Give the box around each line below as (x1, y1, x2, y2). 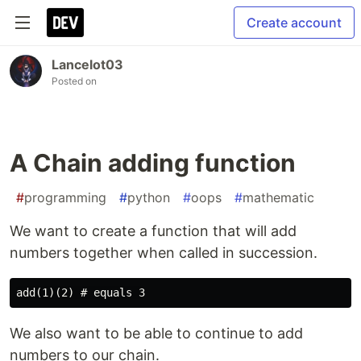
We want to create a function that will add (10, 222, 297, 239)
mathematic (243, 189, 314, 205)
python (127, 189, 170, 205)
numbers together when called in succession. (10, 244, 317, 261)
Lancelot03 (52, 56, 123, 73)
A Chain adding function (10, 148, 296, 177)
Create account (247, 15, 342, 31)
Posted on (52, 75, 97, 87)
